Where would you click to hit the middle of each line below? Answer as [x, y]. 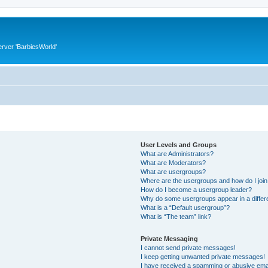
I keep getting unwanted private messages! [203, 256]
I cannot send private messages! [188, 247]
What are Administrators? [177, 153]
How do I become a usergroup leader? [197, 189]
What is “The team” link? [176, 216]
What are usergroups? [173, 171]
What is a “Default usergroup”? [185, 207]
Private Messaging [170, 238]
